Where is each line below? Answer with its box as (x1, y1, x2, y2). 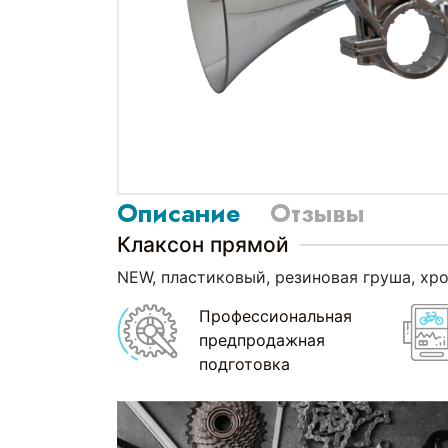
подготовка (198, 353, 290, 374)
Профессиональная (198, 305, 352, 326)
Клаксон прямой (117, 231, 289, 257)
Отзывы (270, 194, 364, 231)
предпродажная (198, 329, 325, 350)
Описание (117, 194, 240, 231)
